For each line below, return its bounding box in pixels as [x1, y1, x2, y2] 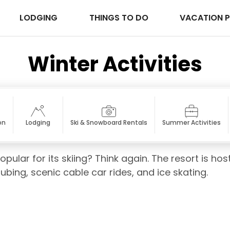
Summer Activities [162, 118, 221, 127]
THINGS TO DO [89, 12, 150, 24]
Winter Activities [28, 50, 202, 79]
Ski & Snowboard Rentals [70, 118, 147, 127]
